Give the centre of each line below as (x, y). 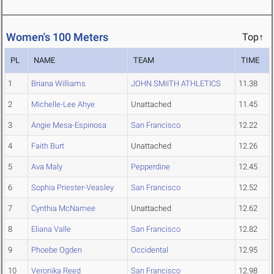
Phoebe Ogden (57, 250)
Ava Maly (47, 167)
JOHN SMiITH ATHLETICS (176, 84)
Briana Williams (58, 84)
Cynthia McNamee (63, 209)
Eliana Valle (51, 229)
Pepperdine (150, 167)
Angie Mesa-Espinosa (69, 125)
